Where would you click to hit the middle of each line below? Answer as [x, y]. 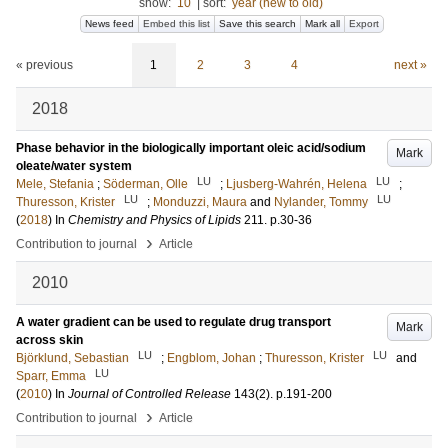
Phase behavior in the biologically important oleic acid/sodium [191, 148]
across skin [49, 340]
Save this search [257, 23]
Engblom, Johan [211, 358]
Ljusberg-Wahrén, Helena [296, 184]
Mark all [322, 23]
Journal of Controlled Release [149, 394]
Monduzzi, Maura [200, 202]
